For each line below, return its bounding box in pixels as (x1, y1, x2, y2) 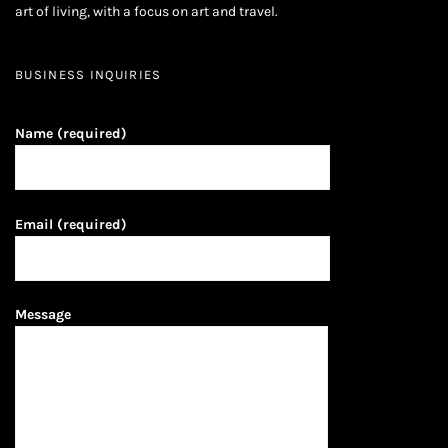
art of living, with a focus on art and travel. (15, 2, 278, 20)
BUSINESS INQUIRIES (15, 67, 162, 83)
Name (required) (15, 125, 127, 143)
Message (15, 306, 71, 324)
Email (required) (15, 215, 127, 233)
